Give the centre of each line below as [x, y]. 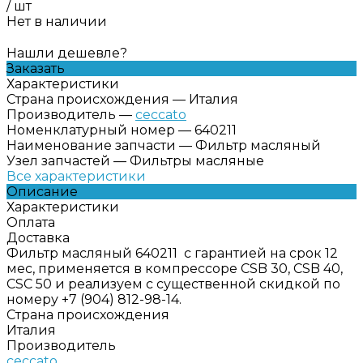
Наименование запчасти [91, 145]
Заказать [36, 68]
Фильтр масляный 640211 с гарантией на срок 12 [172, 253]
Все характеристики [76, 176]
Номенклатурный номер [91, 130]
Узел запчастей [58, 160]
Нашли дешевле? [67, 53]
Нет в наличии [57, 21]
